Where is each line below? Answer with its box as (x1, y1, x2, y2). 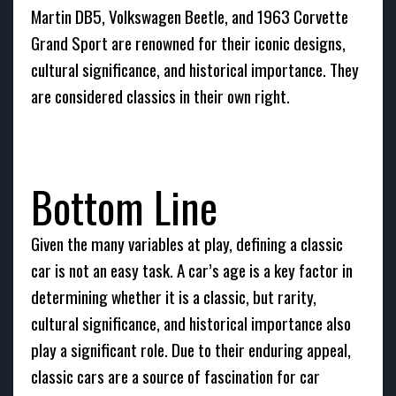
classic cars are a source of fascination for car (31, 363, 320, 389)
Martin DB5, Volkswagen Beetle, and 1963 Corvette (31, 4, 348, 29)
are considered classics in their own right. (31, 83, 290, 109)
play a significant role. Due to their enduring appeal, (31, 337, 351, 362)
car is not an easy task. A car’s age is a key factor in (31, 257, 353, 283)
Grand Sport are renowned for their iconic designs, (31, 30, 346, 56)
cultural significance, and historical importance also (31, 310, 351, 336)
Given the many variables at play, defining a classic (31, 231, 343, 256)
